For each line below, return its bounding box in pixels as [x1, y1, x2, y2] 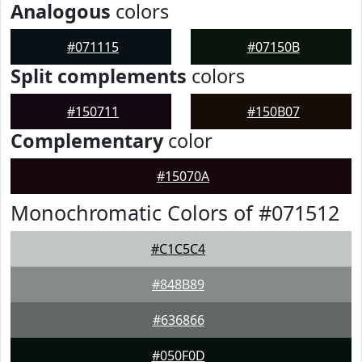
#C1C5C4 [151, 240, 205, 258]
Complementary [11, 128, 163, 154]
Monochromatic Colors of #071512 [11, 199, 339, 226]
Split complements [11, 63, 187, 89]
